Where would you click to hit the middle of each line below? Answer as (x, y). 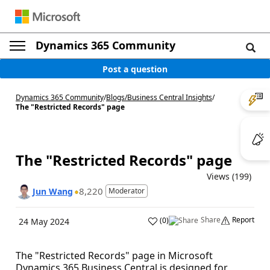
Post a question (135, 69)
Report (243, 220)
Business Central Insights (170, 97)
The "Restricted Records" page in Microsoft (114, 256)
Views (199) (229, 176)
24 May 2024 (44, 221)
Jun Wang (53, 191)
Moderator (127, 191)
